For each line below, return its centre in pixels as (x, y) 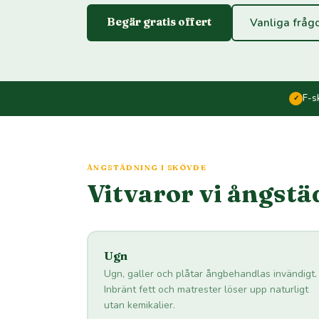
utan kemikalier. (139, 305)
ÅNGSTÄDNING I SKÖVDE (147, 167)
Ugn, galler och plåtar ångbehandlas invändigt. (210, 273)
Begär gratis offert (159, 22)
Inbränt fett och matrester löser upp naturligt (206, 289)
